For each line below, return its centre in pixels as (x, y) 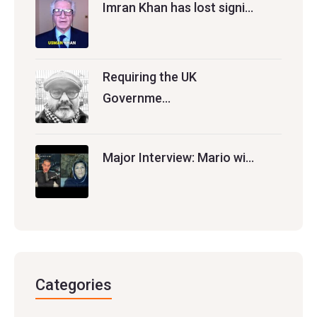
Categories (74, 284)
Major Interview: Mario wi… (178, 157)
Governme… (137, 98)
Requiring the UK (150, 76)
